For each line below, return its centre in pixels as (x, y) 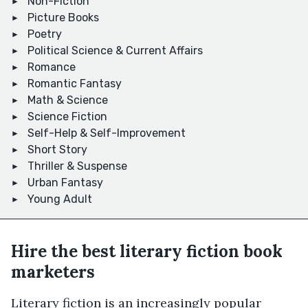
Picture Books (63, 18)
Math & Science (68, 100)
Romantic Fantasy (75, 84)
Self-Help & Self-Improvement (107, 133)
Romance (52, 67)
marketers (53, 272)
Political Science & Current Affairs (115, 51)
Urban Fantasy (65, 183)
